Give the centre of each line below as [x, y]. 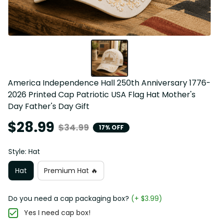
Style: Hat [24, 152]
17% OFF [111, 127]
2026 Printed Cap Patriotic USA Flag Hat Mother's [102, 95]
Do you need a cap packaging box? [69, 199]
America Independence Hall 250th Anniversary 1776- [109, 83]
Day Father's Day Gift [49, 107]
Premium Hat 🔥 [71, 170]
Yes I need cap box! [57, 213]
